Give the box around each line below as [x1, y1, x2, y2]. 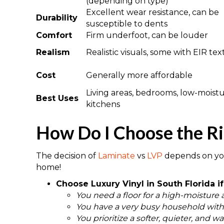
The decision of [36, 150, 98, 160]
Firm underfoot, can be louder [86, 30, 208, 40]
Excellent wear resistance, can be [86, 7, 219, 17]
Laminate [98, 150, 135, 160]
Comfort [36, 30, 72, 40]
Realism [36, 47, 70, 57]
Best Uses [36, 93, 78, 103]
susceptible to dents [86, 18, 167, 28]
